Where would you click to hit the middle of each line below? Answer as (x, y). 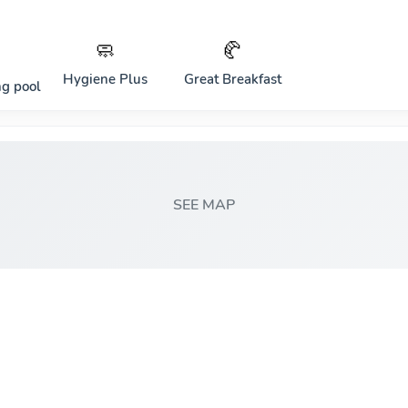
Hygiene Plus (105, 79)
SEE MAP (204, 205)
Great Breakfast (232, 79)
